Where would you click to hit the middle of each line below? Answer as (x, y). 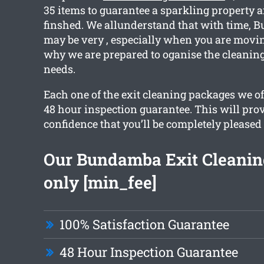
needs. (59, 69)
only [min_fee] (100, 183)
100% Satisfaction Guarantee (144, 225)
